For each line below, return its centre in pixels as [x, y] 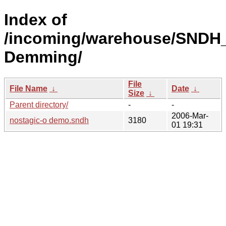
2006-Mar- [190, 116]
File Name [29, 88]
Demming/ [43, 57]
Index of [36, 20]
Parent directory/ [39, 104]
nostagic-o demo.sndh [49, 120]
